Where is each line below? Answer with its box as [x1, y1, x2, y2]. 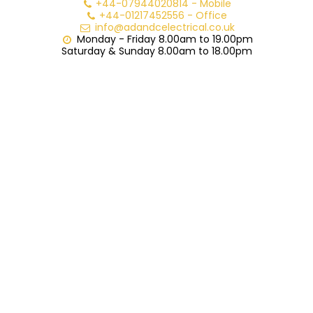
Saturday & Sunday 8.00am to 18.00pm [61, 44, 252, 59]
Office [196, 8, 227, 23]
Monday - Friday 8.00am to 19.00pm [76, 32, 253, 47]
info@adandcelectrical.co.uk [94, 20, 235, 35]
